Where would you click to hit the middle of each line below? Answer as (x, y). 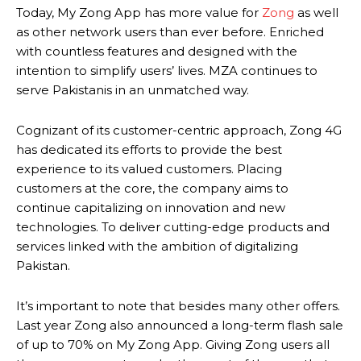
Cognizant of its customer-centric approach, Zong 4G (179, 131)
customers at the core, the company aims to (152, 189)
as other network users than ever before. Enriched (170, 32)
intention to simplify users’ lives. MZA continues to (167, 71)
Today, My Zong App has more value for (139, 13)
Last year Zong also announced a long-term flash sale (180, 326)
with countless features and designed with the (157, 52)
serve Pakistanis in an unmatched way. (133, 90)
